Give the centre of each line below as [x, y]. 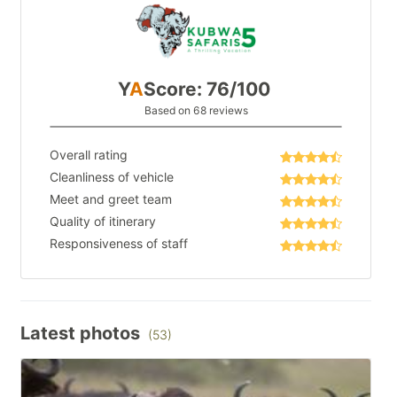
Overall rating [89, 155]
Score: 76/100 [207, 90]
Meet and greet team [111, 199]
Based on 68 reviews [196, 111]
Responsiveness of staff [119, 244]
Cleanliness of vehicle [112, 177]
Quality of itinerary [103, 222]
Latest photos [82, 334]
